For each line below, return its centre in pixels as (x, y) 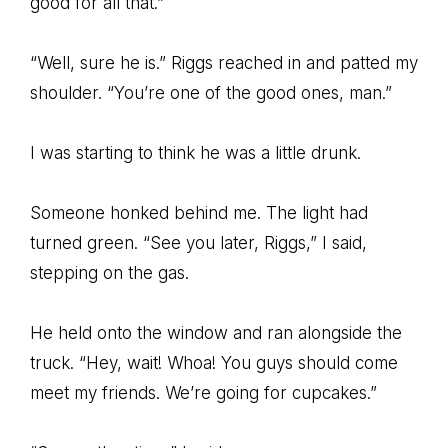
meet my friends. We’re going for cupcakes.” (203, 393)
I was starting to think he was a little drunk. (195, 153)
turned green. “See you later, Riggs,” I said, (198, 243)
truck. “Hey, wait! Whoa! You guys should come (214, 363)
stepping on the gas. (109, 273)
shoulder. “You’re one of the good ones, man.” (211, 93)
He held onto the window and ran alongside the (216, 333)
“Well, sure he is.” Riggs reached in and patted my (224, 63)
